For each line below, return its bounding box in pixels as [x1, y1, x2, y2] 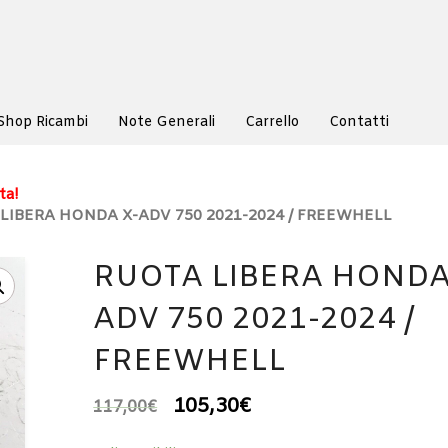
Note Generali [118, 113, 215, 132]
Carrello [245, 113, 299, 132]
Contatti [329, 113, 389, 132]
